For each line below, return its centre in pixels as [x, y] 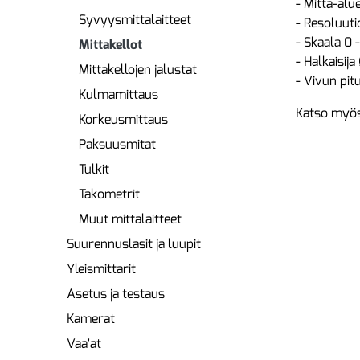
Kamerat [91, 319]
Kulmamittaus [119, 94]
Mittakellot [110, 45]
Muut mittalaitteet [130, 219]
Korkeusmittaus [123, 119]
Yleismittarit [101, 269]
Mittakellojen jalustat [138, 70]
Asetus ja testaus [116, 294]
